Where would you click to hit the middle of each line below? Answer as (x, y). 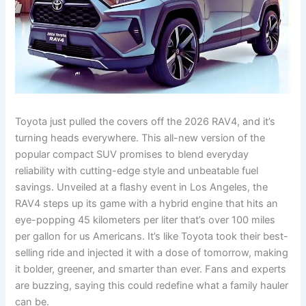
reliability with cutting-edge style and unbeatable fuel (137, 171)
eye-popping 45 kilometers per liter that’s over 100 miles (145, 220)
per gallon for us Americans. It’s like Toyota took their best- (152, 237)
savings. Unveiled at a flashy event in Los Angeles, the (142, 187)
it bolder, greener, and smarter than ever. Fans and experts (151, 269)
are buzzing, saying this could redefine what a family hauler (152, 286)
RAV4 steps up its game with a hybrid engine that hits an (147, 204)
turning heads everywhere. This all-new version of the (140, 138)
